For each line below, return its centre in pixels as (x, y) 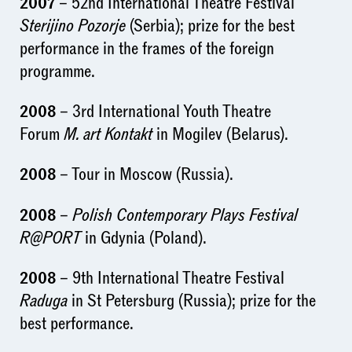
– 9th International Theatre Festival (172, 279)
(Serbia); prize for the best (212, 26)
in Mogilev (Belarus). (220, 134)
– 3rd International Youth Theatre (165, 111)
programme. (57, 71)
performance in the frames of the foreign (147, 48)
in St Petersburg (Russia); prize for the (191, 301)
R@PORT (50, 238)
